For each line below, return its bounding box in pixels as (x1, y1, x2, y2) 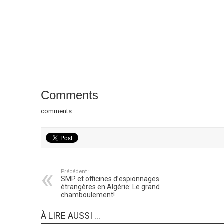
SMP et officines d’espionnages (60, 175, 159, 183)
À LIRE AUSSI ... (40, 210, 100, 221)
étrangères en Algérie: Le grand (60, 183, 160, 191)
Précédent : (60, 168, 90, 175)
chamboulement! (60, 191, 115, 199)
